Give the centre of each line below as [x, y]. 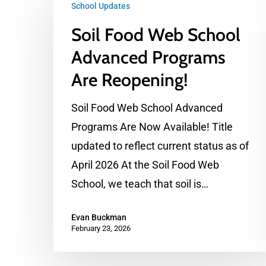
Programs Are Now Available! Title [152, 127]
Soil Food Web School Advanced [147, 108]
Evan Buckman [99, 217]
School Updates [101, 6]
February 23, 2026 [101, 228]
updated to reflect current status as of [160, 146]
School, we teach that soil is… [140, 184]
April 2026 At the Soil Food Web [145, 165]
